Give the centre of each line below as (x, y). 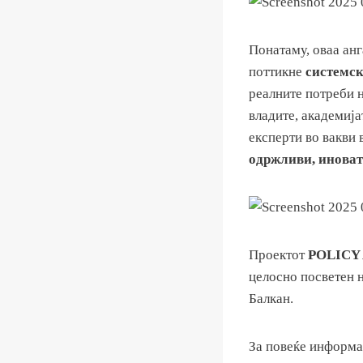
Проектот (278, 255)
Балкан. (271, 299)
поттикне (277, 72)
